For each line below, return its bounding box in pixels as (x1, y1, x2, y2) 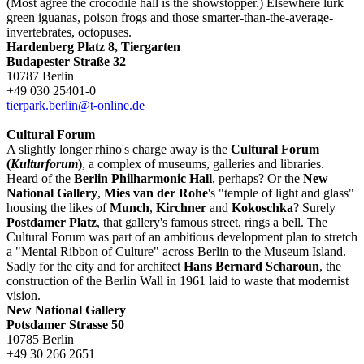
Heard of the (6, 171, 74, 185)
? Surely (293, 200, 336, 214)
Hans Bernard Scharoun (184, 258, 319, 273)
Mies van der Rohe (104, 185, 208, 200)
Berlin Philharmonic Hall (74, 171, 212, 185)
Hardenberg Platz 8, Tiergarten (6, 39, 180, 54)
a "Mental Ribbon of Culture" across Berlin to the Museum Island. (6, 244, 346, 258)
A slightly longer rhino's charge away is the (6, 141, 231, 156)
